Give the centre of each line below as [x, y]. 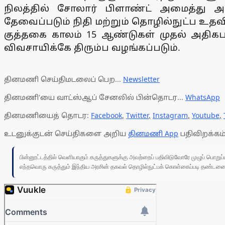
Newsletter [141, 79]
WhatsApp [203, 97]
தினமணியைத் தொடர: [47, 116]
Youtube [206, 116]
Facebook [106, 116]
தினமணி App [153, 134]
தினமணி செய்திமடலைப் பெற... [64, 79]
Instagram [170, 116]
